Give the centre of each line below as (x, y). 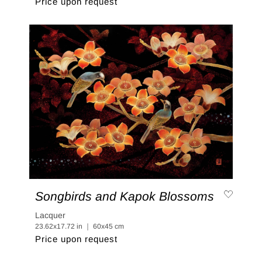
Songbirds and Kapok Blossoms (125, 196)
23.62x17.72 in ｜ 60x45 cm (80, 226)
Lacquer (50, 215)
